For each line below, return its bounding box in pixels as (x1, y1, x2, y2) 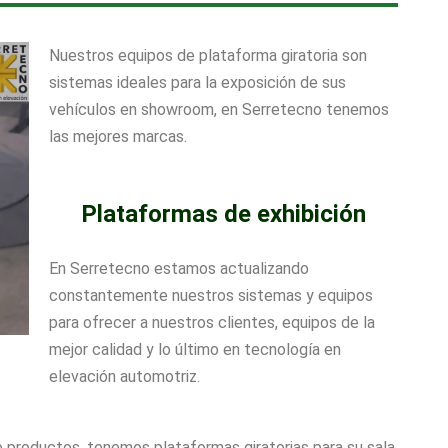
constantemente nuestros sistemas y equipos (48, 285, 373, 305)
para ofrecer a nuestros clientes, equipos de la (48, 312, 375, 332)
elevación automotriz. (48, 366, 200, 386)
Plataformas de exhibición (80, 199, 366, 228)
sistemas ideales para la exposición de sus (48, 72, 346, 92)
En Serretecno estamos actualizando (48, 258, 309, 278)
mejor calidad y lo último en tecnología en (48, 339, 341, 359)
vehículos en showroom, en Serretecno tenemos (48, 99, 389, 119)
